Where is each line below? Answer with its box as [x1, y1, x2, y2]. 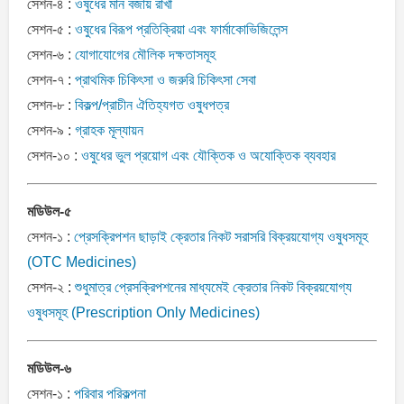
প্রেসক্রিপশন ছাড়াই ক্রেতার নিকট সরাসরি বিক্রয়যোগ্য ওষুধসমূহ [74, 228, 368, 244]
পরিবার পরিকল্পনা [74, 385, 146, 401]
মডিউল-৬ [27, 360, 71, 376]
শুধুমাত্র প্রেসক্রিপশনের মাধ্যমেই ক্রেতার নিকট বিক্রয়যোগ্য [75, 279, 352, 295]
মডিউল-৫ [27, 203, 71, 219]
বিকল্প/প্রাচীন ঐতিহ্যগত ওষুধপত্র [75, 96, 229, 113]
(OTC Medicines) [27, 253, 136, 270]
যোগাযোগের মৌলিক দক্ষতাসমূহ [75, 46, 216, 62]
